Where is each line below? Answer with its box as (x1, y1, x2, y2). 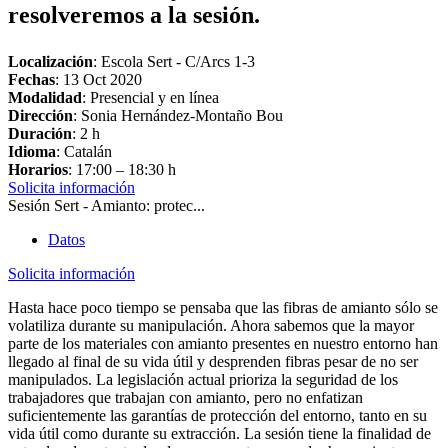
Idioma (8, 143, 56, 161)
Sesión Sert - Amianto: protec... (8, 197, 205, 215)
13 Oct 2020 (63, 71, 142, 89)
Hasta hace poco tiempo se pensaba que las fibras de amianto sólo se (8, 299, 438, 317)
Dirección (8, 107, 73, 125)
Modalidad (8, 89, 82, 107)
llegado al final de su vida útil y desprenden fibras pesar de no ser (8, 353, 418, 371)
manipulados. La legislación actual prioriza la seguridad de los (8, 371, 398, 389)
